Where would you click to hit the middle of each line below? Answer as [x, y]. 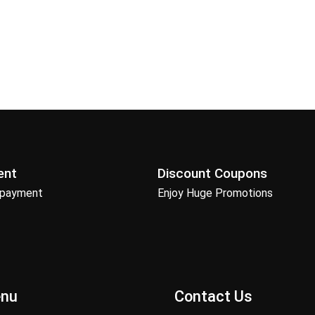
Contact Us [213, 296]
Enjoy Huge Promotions [215, 193]
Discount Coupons [212, 174]
